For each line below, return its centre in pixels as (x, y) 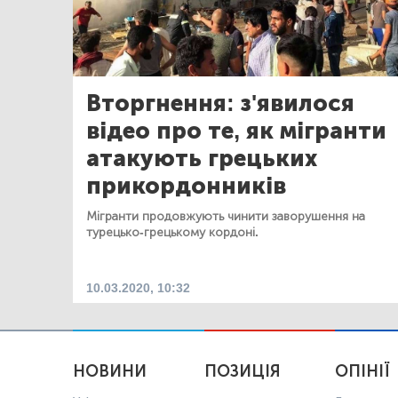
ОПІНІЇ (362, 371)
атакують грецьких (202, 158)
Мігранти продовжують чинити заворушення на (226, 216)
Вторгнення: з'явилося (220, 103)
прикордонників (186, 186)
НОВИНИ (110, 371)
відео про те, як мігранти (236, 131)
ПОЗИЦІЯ (242, 371)
